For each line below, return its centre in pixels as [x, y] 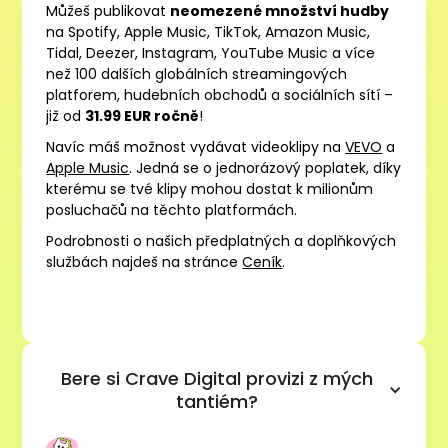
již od [66, 115]
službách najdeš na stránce [144, 261]
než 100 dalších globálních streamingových [197, 73]
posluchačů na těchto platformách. [172, 209]
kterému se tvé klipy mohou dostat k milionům [210, 188]
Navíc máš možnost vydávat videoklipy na [196, 146]
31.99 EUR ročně [142, 115]
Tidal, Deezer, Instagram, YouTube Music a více [211, 52]
